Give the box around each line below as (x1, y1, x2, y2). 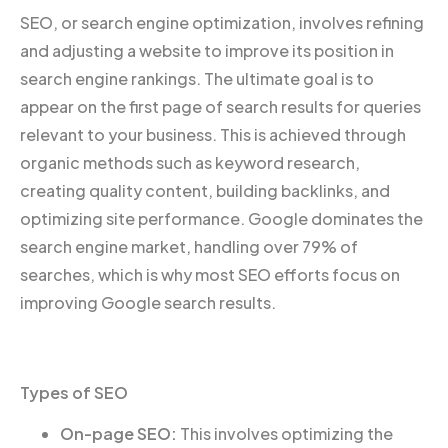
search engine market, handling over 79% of (20, 235, 358, 257)
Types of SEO (20, 381, 128, 403)
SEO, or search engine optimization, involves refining (20, 11, 424, 33)
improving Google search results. (20, 291, 276, 313)
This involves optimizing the (177, 422, 393, 444)
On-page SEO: (60, 422, 177, 444)
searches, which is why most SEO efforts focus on (20, 263, 400, 285)
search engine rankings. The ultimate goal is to (20, 67, 374, 89)
